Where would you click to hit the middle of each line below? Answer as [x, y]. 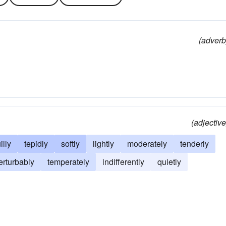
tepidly [36, 144]
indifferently [123, 162]
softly [70, 144]
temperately [68, 162]
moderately [147, 144]
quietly [169, 162]
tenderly [194, 144]
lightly [103, 144]
